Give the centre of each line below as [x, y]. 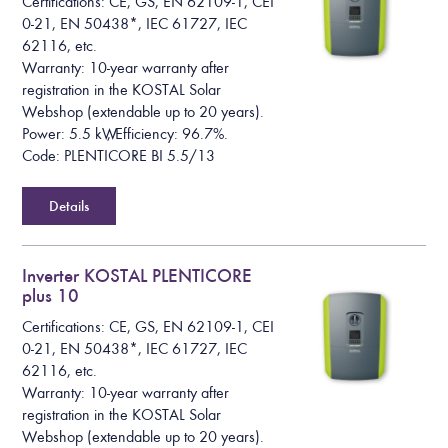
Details [69, 206]
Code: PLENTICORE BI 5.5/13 [119, 156]
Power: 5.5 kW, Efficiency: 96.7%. [125, 134]
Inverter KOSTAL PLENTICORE [137, 276]
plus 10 [51, 296]
